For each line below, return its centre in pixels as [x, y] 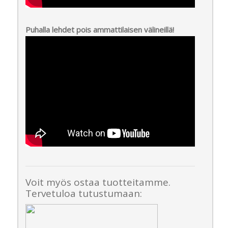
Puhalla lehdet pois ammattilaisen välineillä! [100, 30]
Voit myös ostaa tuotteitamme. [98, 182]
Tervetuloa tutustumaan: [84, 194]
